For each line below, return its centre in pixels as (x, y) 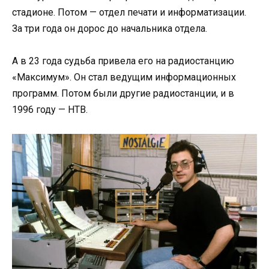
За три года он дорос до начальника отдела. (110, 28)
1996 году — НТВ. (50, 109)
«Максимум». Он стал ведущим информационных (124, 77)
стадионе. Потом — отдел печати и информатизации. (129, 12)
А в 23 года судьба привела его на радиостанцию (123, 61)
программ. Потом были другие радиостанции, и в (123, 93)
